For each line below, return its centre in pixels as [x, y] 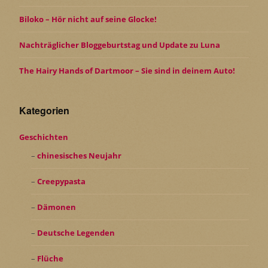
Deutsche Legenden [76, 233]
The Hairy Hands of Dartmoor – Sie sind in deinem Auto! [127, 71]
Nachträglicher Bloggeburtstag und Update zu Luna [120, 45]
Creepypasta [61, 182]
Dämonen [56, 207]
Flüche [50, 259]
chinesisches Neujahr [79, 156]
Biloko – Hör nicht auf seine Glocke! [88, 19]
